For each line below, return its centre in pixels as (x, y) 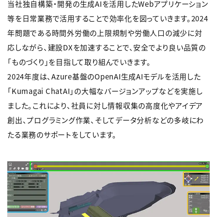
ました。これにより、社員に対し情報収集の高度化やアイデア (105, 105)
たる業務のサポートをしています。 (62, 134)
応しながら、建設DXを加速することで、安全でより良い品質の (107, 47)
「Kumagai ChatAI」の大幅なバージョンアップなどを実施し (105, 91)
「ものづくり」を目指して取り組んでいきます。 (79, 62)
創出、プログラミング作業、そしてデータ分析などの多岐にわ (106, 120)
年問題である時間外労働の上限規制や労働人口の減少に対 (105, 32)
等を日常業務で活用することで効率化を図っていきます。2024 (108, 18)
